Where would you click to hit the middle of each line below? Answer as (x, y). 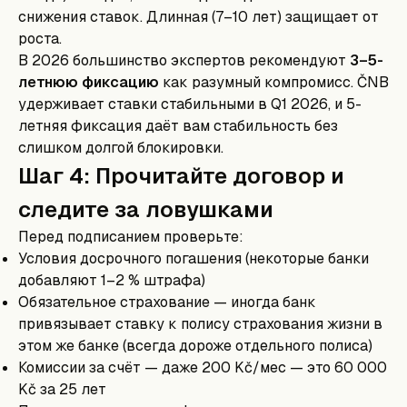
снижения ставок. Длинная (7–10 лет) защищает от (199, 17)
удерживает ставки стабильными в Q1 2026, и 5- (190, 104)
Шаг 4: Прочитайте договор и (181, 176)
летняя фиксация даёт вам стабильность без (178, 126)
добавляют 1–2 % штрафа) (112, 280)
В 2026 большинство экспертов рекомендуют (184, 60)
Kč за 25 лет (62, 389)
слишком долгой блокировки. (121, 148)
